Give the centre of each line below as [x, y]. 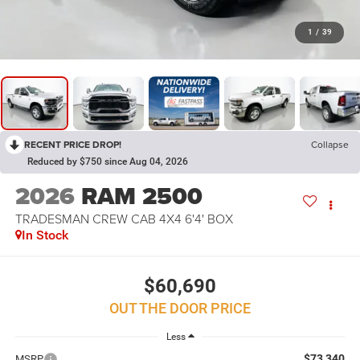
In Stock [45, 235]
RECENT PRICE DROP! [73, 145]
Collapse [330, 145]
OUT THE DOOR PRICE [180, 308]
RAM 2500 [141, 196]
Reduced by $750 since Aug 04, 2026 [108, 162]
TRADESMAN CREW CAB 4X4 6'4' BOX [124, 219]
